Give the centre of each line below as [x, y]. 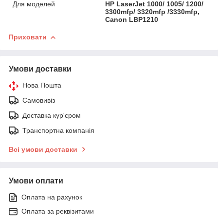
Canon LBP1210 [132, 19]
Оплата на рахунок [52, 197]
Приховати [28, 37]
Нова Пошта [42, 85]
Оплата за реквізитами [58, 211]
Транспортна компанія [58, 130]
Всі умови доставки [43, 149]
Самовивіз [39, 100]
